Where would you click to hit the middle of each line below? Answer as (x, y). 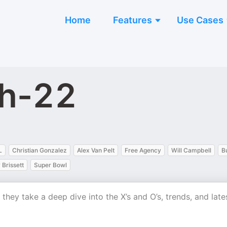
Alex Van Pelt (96, 150)
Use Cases (200, 20)
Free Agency (143, 150)
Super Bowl (50, 165)
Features (133, 20)
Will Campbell (191, 150)
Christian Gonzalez (40, 150)
